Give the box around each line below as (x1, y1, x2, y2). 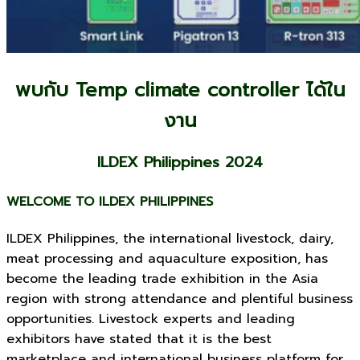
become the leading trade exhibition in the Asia (6, 268, 318, 288)
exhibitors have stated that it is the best (6, 329, 272, 349)
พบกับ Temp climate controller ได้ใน (14, 75, 346, 104)
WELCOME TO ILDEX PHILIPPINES (6, 191, 213, 211)
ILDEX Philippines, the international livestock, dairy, (6, 228, 333, 248)
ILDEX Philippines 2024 (97, 151, 263, 174)
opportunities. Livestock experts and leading (6, 309, 295, 329)
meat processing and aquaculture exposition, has (6, 248, 328, 268)
